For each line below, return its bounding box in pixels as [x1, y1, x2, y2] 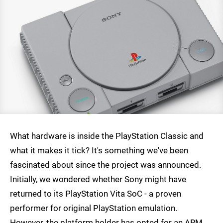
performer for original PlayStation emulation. [10, 203, 177, 214]
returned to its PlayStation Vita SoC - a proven [10, 189, 181, 199]
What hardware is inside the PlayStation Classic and [10, 131, 204, 141]
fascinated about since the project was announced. [10, 160, 201, 170]
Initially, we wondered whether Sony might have [10, 174, 186, 185]
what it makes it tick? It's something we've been [10, 145, 188, 156]
